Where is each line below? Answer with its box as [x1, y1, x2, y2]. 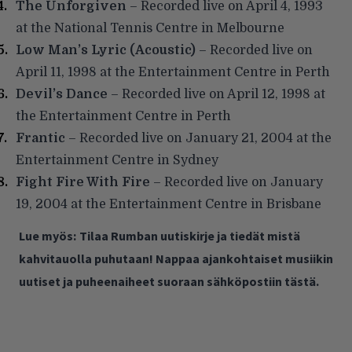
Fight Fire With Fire [16, 174, 150, 189]
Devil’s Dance [16, 86, 108, 101]
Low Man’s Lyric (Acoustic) [16, 42, 196, 57]
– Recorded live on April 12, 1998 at [108, 86, 325, 101]
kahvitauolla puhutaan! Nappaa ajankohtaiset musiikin [19, 250, 333, 266]
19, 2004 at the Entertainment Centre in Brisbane [16, 196, 321, 211]
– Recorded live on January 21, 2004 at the [65, 130, 332, 145]
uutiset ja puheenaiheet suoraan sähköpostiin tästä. [19, 273, 319, 289]
